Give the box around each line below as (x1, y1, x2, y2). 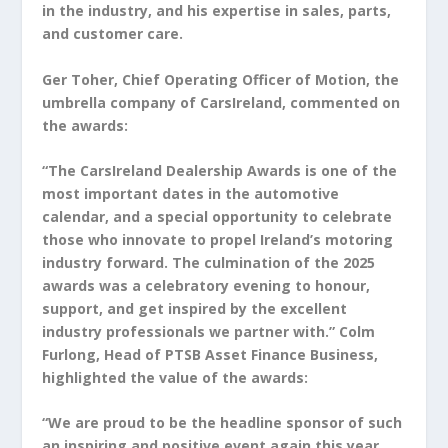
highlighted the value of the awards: (42, 367, 309, 387)
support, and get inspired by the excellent (42, 298, 348, 318)
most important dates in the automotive (42, 183, 340, 203)
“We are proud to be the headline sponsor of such (42, 413, 403, 433)
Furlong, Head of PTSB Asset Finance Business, (42, 344, 379, 364)
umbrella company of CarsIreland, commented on (42, 92, 401, 112)
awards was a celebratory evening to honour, (42, 275, 371, 295)
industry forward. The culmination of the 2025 (42, 252, 376, 272)
